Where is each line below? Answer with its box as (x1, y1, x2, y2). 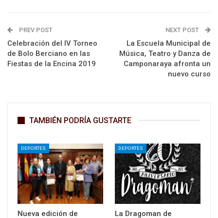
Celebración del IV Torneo (7, 38, 97, 48)
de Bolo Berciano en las (7, 49, 90, 58)
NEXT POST (165, 26, 200, 34)
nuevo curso (168, 69, 211, 78)
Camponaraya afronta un (124, 59, 211, 68)
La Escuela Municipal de (127, 38, 211, 48)
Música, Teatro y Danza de (119, 49, 211, 58)
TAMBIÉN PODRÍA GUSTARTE (29, 115, 131, 125)
